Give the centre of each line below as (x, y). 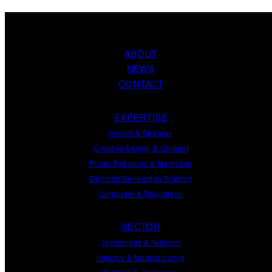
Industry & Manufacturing (141, 257)
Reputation (163, 193)
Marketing (175, 163)
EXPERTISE (141, 117)
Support (178, 178)
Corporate (117, 193)
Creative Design (122, 148)
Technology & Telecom (141, 242)
